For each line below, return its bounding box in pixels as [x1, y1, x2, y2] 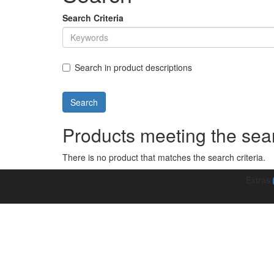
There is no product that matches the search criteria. [62, 151, 265, 163]
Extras [246, 174, 273, 186]
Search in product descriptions [75, 61, 192, 73]
